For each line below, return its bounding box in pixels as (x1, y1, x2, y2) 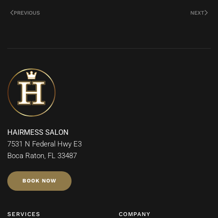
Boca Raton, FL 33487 (7, 151, 77, 161)
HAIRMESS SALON (7, 128, 69, 137)
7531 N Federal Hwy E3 (7, 140, 82, 149)
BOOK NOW (22, 178, 56, 184)
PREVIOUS (14, 9, 40, 16)
